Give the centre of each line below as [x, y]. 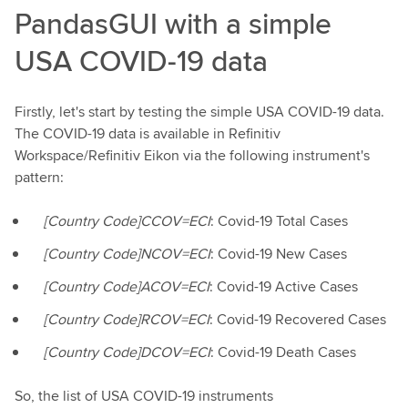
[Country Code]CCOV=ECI [127, 221]
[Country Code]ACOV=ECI [127, 286]
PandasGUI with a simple [173, 23]
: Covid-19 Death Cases [283, 352]
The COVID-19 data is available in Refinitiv [148, 133]
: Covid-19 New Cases [279, 254]
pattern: [39, 177]
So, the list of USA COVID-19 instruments [144, 396]
